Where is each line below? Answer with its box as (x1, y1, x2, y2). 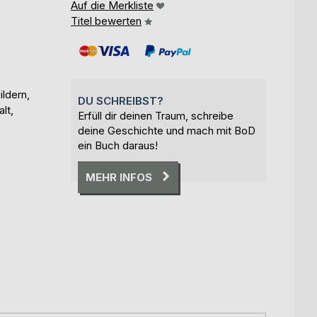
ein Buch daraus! (78, 138, 158, 152)
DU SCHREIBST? (78, 93, 163, 108)
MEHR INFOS (86, 170, 152, 184)
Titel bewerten (71, 13, 142, 28)
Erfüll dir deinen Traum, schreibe (78, 108, 234, 122)
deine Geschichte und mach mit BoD (78, 123, 255, 137)
